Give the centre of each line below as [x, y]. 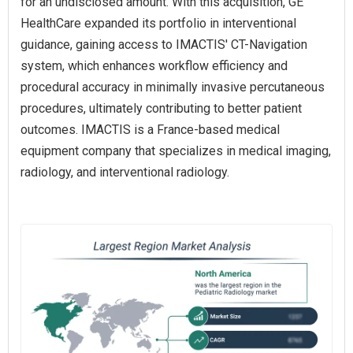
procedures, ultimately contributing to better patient [161, 109]
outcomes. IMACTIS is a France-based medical [150, 130]
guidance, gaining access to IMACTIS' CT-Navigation [164, 45]
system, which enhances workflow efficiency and [154, 66]
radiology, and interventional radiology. [125, 173]
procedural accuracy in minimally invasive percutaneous [173, 87]
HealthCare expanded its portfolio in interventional [158, 24]
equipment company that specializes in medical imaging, [176, 151]
